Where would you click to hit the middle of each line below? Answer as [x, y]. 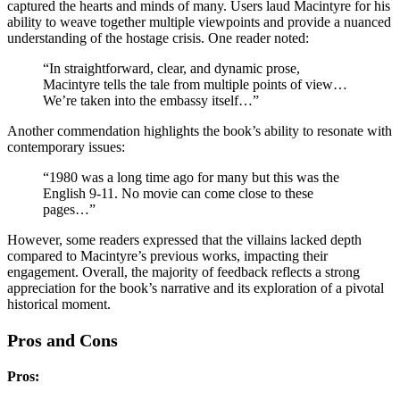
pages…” [69, 210]
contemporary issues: [66, 147]
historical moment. [59, 304]
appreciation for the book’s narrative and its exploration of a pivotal [196, 288]
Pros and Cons [62, 341]
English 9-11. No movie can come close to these [178, 194]
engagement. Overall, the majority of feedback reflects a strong [183, 272]
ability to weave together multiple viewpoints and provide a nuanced [199, 22]
